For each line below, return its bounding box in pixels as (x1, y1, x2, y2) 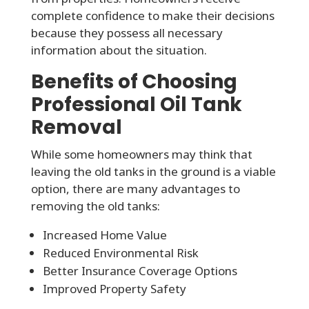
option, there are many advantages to (30, 180, 240, 197)
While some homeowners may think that (30, 146, 252, 162)
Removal (30, 113, 122, 141)
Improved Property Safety (42, 280, 186, 297)
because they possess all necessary (30, 24, 223, 41)
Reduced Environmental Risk (42, 244, 199, 261)
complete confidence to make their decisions (30, 7, 275, 23)
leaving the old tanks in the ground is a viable (30, 163, 276, 179)
